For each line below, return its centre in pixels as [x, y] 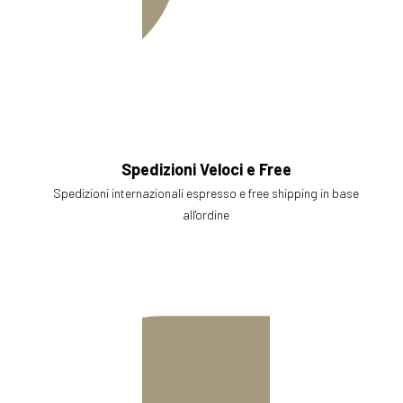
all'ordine [206, 215]
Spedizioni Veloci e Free [206, 170]
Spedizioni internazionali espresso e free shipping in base [206, 193]
